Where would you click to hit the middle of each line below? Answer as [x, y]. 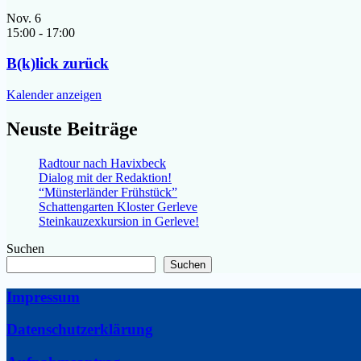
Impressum [43, 297]
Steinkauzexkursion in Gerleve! [119, 221]
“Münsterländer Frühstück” [108, 192]
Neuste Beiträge [72, 129]
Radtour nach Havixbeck [102, 163]
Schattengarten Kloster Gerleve [118, 206]
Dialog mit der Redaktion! [105, 177]
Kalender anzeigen [54, 94]
